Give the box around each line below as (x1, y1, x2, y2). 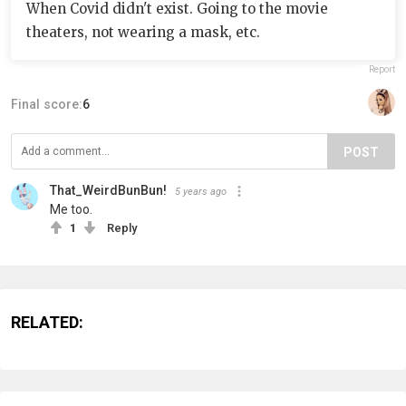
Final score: (11, 96, 82, 111)
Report (369, 63, 395, 74)
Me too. (50, 201, 92, 217)
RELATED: (11, 312, 83, 332)
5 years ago (175, 185, 227, 198)
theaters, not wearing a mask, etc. (26, 23, 260, 41)
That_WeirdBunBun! (50, 182, 167, 198)
